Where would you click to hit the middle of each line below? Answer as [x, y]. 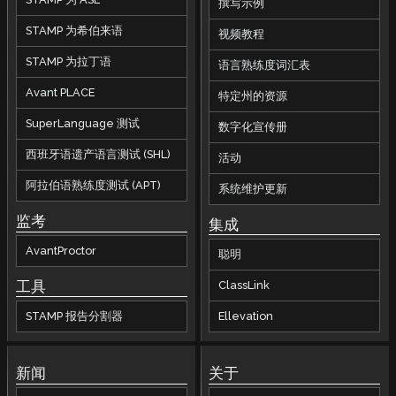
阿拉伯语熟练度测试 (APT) [93, 186]
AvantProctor [61, 251]
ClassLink [244, 285]
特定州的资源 [253, 96]
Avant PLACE [60, 93]
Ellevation [246, 316]
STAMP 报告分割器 [74, 316]
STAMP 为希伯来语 [74, 31]
